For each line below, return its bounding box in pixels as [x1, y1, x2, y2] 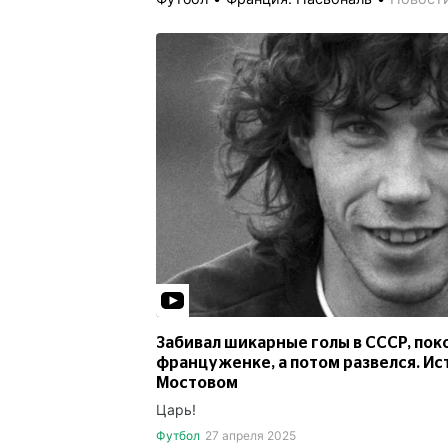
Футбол [156, 427, 200, 443]
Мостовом [156, 374, 238, 391]
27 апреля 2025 [204, 427, 296, 443]
